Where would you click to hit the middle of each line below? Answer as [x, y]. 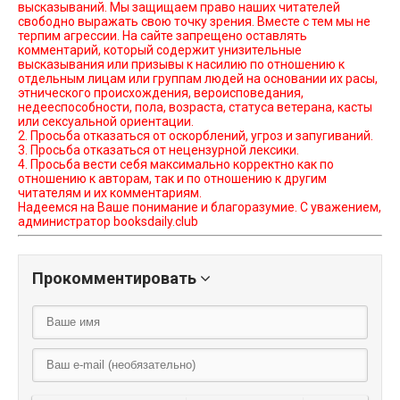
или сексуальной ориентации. [106, 121]
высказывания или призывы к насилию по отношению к [181, 64]
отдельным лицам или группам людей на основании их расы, [198, 79]
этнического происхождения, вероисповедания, [161, 93]
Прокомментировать [116, 278]
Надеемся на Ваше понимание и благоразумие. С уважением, [200, 207]
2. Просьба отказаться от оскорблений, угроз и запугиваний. [196, 136]
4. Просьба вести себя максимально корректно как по [176, 164]
